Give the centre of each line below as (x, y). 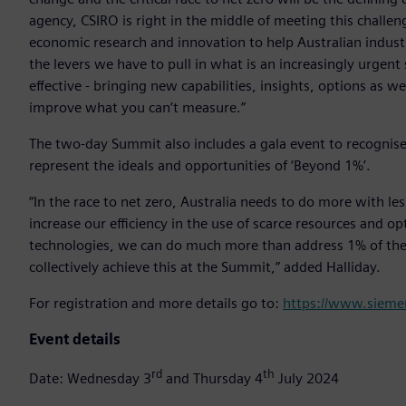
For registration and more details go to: (156, 304)
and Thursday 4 (213, 379)
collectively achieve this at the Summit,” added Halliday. (205, 267)
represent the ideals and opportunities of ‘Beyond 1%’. (200, 166)
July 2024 (307, 379)
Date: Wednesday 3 (90, 379)
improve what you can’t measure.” (137, 108)
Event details (75, 340)
